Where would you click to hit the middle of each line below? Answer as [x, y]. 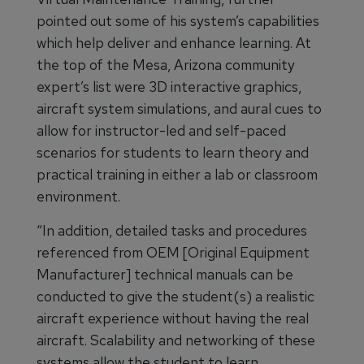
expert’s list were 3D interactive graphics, [169, 87]
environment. [78, 197]
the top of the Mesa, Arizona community [166, 65]
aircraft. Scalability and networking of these [176, 340]
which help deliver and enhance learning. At [174, 43]
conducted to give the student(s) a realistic [175, 297]
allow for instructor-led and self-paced [161, 131]
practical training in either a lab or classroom [177, 175]
